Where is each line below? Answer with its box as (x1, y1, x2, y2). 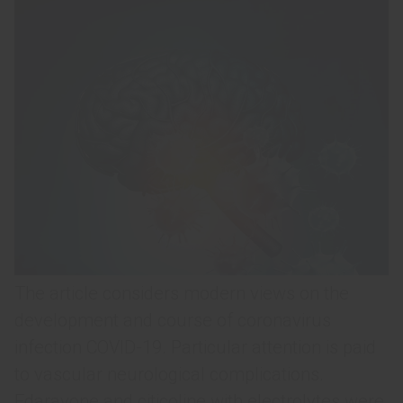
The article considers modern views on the (14, 282, 349, 304)
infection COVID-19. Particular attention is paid (14, 336, 376, 358)
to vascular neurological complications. (14, 363, 324, 385)
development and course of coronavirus (14, 309, 331, 331)
